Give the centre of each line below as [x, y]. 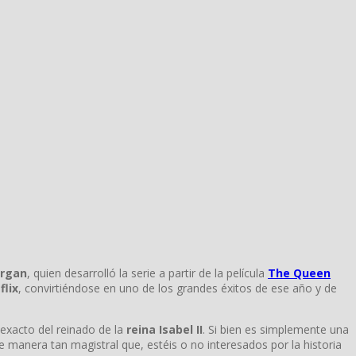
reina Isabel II [164, 329]
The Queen [299, 273]
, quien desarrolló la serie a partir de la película [147, 273]
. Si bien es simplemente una [276, 329]
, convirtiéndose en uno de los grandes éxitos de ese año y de [178, 288]
